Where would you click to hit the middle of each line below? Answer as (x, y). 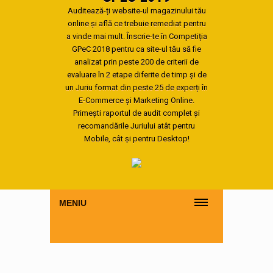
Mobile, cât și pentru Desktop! (136, 139)
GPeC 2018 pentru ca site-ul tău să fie (136, 49)
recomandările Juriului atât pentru (136, 126)
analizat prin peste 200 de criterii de (136, 62)
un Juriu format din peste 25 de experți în (136, 87)
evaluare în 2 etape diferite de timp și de (136, 75)
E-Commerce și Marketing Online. (136, 100)
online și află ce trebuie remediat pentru (136, 23)
